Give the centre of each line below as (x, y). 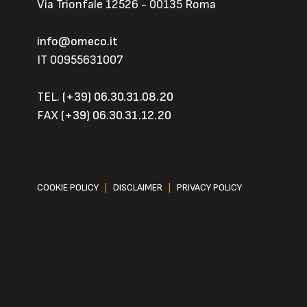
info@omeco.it (77, 41)
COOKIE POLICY (68, 187)
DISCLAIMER (138, 187)
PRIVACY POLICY (209, 187)
